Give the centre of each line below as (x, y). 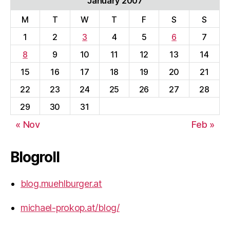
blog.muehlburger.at (61, 183)
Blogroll (35, 157)
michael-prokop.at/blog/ (70, 207)
